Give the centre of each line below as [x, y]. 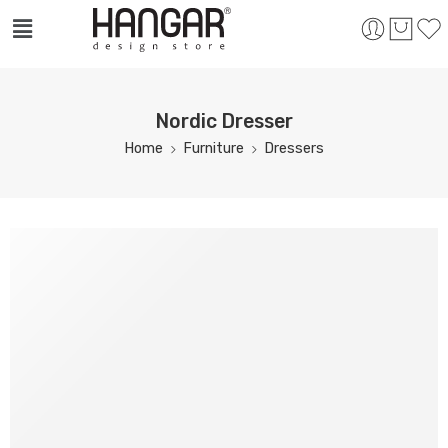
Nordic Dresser [224, 122]
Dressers [294, 148]
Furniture [213, 148]
